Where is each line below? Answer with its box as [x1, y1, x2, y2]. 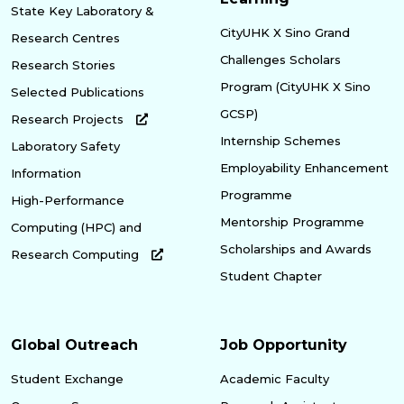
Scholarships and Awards [220, 241, 372, 256]
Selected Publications [11, 84, 144, 99]
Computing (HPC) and [11, 219, 142, 234]
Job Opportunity [220, 335, 347, 353]
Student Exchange [11, 371, 124, 386]
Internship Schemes [220, 133, 341, 148]
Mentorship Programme [220, 214, 364, 229]
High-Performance [11, 192, 124, 207]
